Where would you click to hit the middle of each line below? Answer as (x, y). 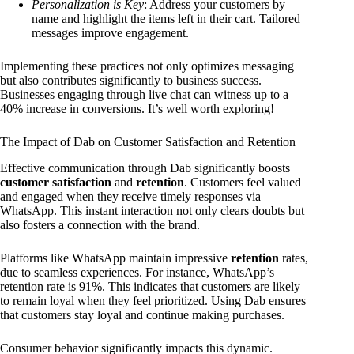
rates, (294, 258)
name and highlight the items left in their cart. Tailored (166, 19)
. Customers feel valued (243, 182)
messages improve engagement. (110, 33)
